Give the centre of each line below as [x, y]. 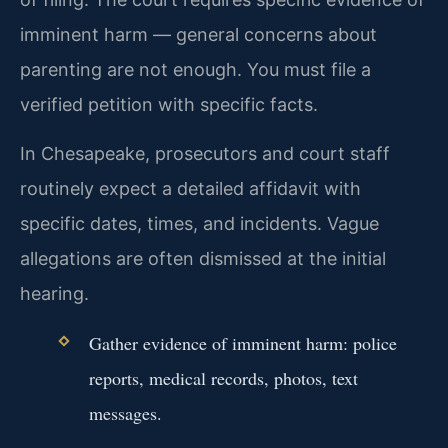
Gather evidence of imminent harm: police [242, 342]
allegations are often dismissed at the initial [203, 259]
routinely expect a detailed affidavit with [190, 189]
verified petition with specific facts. [169, 104]
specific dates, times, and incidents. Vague [199, 224]
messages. [125, 412]
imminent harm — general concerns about [198, 34]
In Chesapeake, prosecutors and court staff [205, 154]
